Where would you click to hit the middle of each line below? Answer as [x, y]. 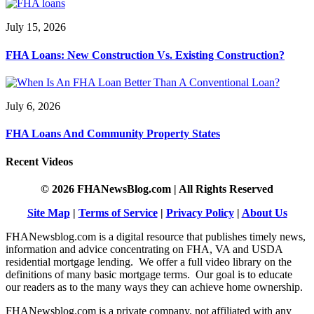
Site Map [48, 212]
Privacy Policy [200, 212]
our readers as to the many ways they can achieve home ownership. [154, 287]
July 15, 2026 [36, 27]
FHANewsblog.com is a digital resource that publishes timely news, [156, 236]
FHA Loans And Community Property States [113, 134]
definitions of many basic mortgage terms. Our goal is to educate [149, 274]
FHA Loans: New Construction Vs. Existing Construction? [145, 55]
